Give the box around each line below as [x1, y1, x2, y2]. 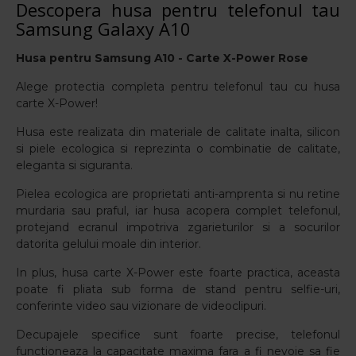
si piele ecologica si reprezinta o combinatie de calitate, [16, 141, 340, 156]
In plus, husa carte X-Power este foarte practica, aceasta [16, 265, 340, 280]
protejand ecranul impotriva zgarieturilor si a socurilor [16, 220, 340, 234]
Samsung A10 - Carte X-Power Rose [91, 51, 308, 65]
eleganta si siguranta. [16, 158, 133, 172]
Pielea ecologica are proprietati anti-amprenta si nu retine [16, 187, 340, 201]
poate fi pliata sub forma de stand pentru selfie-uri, [16, 282, 340, 296]
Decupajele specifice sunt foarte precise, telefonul [16, 327, 340, 342]
